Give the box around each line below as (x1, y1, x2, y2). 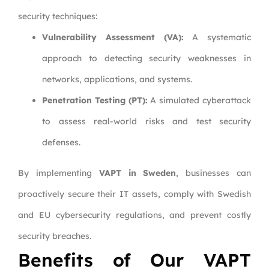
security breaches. (18, 231, 91, 242)
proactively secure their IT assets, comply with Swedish (18, 189, 251, 200)
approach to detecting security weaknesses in (42, 53, 251, 64)
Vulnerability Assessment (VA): (42, 32, 184, 43)
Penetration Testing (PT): (42, 95, 148, 106)
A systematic (183, 32, 251, 43)
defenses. (42, 137, 80, 148)
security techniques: (18, 11, 97, 22)
